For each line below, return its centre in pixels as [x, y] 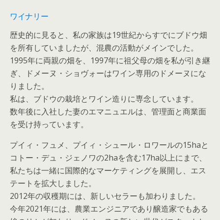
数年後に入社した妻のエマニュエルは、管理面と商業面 [108, 112]
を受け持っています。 [49, 124]
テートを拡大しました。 [53, 183]
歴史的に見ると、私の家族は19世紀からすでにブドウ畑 [109, 35]
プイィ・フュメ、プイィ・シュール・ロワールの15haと [109, 145]
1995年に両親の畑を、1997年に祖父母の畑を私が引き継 [110, 61]
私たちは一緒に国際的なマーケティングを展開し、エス [108, 171]
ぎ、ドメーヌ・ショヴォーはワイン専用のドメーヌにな [108, 73]
